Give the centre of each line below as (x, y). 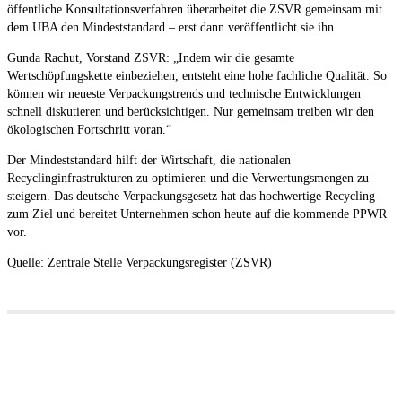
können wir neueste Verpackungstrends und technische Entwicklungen (184, 93)
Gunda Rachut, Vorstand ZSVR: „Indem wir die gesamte (151, 57)
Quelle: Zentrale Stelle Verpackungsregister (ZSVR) (140, 262)
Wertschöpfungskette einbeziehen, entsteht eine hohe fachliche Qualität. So (197, 75)
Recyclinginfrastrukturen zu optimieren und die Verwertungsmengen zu (188, 178)
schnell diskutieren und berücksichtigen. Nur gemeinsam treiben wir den (191, 111)
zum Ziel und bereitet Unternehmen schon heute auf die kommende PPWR (197, 214)
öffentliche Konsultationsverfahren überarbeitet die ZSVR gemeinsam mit (195, 9)
